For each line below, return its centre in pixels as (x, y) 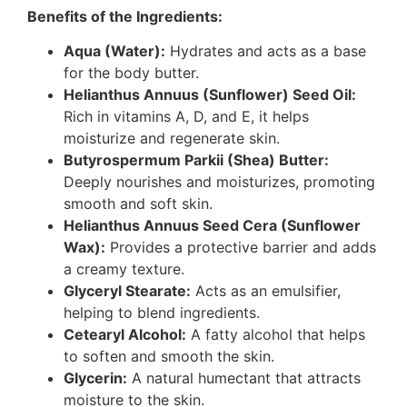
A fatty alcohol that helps (276, 334)
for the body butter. (131, 72)
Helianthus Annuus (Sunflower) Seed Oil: (210, 94)
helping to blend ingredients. (162, 312)
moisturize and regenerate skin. (172, 138)
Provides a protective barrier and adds (241, 247)
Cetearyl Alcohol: (125, 334)
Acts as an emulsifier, (266, 290)
